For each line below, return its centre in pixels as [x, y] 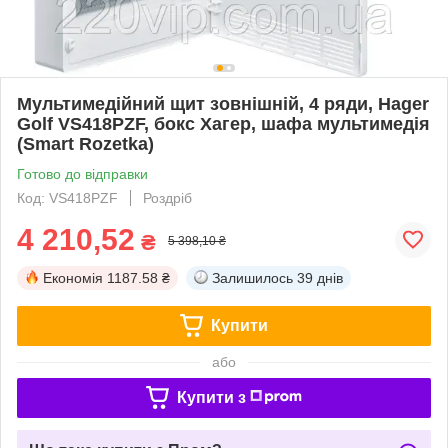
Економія [73, 277]
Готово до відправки [82, 173]
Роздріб [167, 197]
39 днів [320, 277]
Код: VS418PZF [67, 197]
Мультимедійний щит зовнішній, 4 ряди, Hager [223, 103]
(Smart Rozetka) [85, 143]
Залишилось [252, 277]
